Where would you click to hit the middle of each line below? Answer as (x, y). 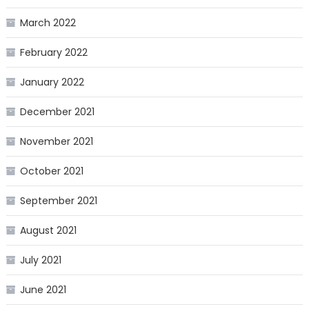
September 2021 (58, 200)
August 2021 (48, 230)
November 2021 (56, 141)
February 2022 (53, 52)
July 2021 (40, 260)
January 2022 (52, 82)
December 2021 (57, 111)
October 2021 (51, 171)
